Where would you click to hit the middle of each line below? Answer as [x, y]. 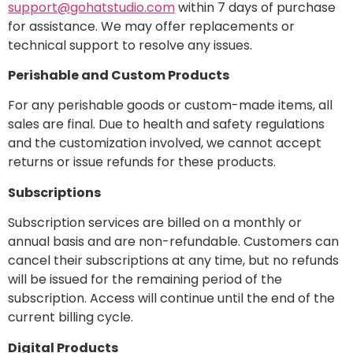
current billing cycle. [71, 318]
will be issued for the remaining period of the [145, 280]
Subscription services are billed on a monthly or [155, 223]
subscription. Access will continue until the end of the [171, 299]
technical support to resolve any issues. [130, 45]
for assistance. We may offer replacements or [151, 26]
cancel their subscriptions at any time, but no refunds [173, 261]
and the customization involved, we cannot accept [165, 143]
